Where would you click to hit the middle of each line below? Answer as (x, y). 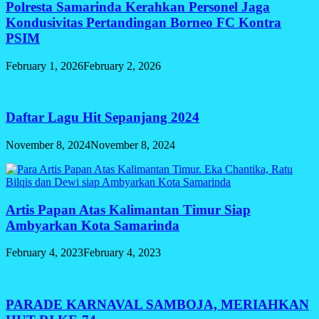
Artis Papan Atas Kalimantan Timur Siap (128, 209)
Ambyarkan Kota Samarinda (93, 225)
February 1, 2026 (45, 66)
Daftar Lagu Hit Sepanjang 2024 (103, 117)
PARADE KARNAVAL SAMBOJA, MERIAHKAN (157, 305)
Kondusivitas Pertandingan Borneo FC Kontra (143, 22)
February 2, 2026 (122, 66)
